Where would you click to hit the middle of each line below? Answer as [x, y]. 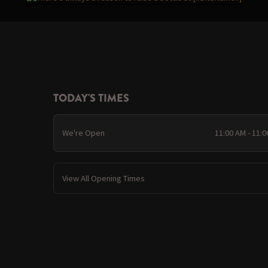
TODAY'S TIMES [91, 98]
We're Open [83, 133]
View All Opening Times [103, 178]
